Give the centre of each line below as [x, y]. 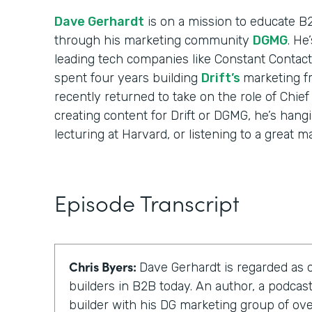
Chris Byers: [104, 267]
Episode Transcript [147, 203]
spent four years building [128, 78]
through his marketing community [154, 41]
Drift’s [222, 78]
